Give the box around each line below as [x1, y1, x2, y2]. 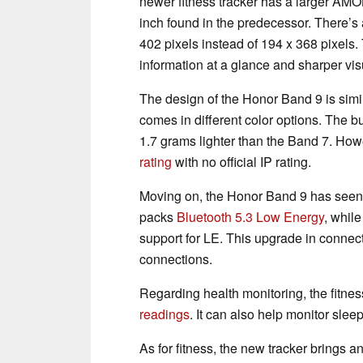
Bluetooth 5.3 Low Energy [177, 207, 324, 226]
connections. [139, 249, 212, 268]
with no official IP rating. [172, 152, 311, 171]
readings [139, 304, 190, 323]
